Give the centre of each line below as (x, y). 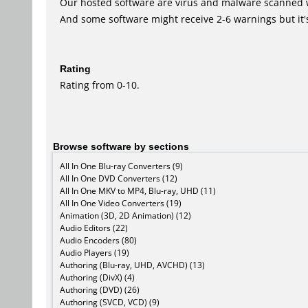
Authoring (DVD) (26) (100, 289)
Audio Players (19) (95, 252)
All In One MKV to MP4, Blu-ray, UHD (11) (138, 190)
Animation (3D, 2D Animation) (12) (125, 215)
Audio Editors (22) (94, 228)
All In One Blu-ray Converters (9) (121, 166)
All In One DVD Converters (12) (119, 178)
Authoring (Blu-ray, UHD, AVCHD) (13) (132, 265)
